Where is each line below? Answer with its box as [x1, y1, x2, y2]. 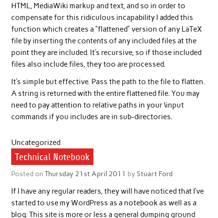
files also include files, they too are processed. [11, 60, 165, 69]
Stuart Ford [136, 169, 173, 179]
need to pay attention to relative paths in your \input [11, 100, 184, 109]
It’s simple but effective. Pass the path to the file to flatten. [11, 77, 205, 86]
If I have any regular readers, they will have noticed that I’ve [11, 187, 204, 196]
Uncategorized [11, 138, 60, 147]
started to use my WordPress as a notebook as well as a [11, 199, 197, 208]
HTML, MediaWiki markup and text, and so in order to [11, 1, 185, 11]
